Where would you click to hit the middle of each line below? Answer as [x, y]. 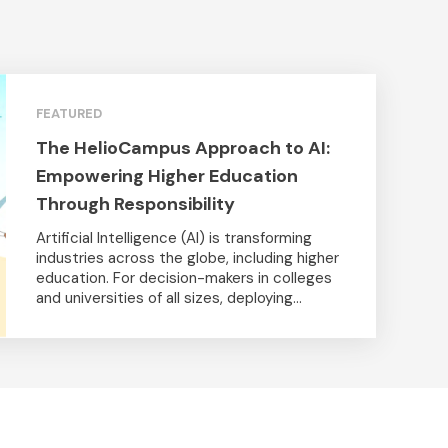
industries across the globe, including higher [187, 258]
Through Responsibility [135, 204]
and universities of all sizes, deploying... [169, 298]
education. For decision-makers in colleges [184, 278]
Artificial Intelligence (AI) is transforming [174, 238]
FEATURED [69, 114]
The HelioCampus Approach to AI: [183, 148]
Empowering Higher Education [167, 176]
